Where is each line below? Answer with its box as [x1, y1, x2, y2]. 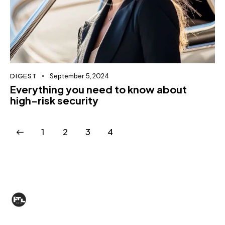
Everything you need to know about [10, 82, 187, 95]
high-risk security [10, 93, 98, 106]
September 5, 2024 [49, 71, 109, 80]
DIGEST [10, 71, 37, 80]
